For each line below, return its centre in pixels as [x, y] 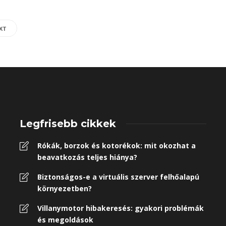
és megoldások [65, 220]
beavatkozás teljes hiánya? [87, 157]
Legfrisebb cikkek [68, 124]
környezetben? [65, 188]
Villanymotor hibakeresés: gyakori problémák [121, 208]
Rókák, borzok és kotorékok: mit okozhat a [117, 146]
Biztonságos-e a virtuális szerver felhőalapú [118, 177]
